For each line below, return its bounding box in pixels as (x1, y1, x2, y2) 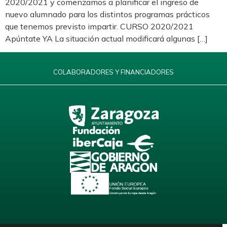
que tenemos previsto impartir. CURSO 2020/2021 (5, 21, 194, 32)
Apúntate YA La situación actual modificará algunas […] (5, 33, 208, 44)
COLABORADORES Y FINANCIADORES (53, 67, 174, 76)
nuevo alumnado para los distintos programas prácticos (5, 9, 210, 20)
